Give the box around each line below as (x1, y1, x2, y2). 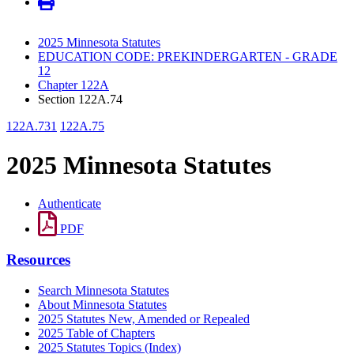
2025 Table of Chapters (38, 326, 155, 340)
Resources (6, 250, 70, 268)
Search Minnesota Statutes (38, 283, 169, 297)
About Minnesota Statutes (38, 297, 167, 311)
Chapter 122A (38, 78, 109, 92)
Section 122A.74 (38, 92, 122, 107)
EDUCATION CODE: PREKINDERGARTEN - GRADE (38, 50, 337, 64)
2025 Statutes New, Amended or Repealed (38, 311, 250, 326)
